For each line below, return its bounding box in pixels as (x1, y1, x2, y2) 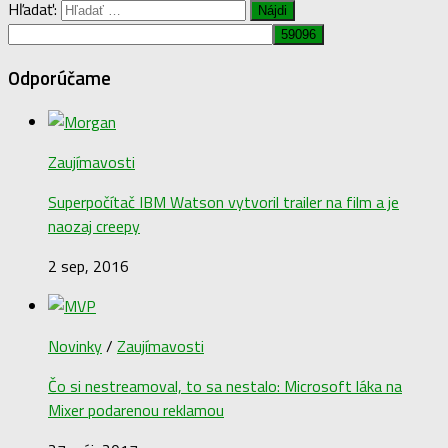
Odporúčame (8, 63, 111, 92)
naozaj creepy (48, 214, 140, 239)
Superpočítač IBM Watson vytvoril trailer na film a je (48, 190, 399, 215)
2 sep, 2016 (48, 254, 129, 279)
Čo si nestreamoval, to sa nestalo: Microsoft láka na (48, 374, 402, 399)
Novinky (48, 334, 102, 359)
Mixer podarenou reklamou (48, 398, 224, 423)
